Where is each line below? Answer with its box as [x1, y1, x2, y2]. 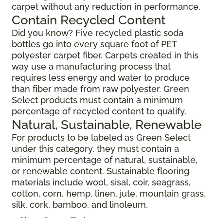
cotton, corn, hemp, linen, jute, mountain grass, [12, 188, 206, 199]
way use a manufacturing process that [12, 61, 171, 72]
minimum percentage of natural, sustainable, [12, 155, 198, 165]
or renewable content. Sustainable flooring [12, 166, 189, 177]
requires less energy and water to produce [12, 73, 190, 83]
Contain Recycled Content [12, 12, 165, 28]
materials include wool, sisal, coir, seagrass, [12, 177, 191, 188]
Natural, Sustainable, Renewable [12, 117, 201, 132]
